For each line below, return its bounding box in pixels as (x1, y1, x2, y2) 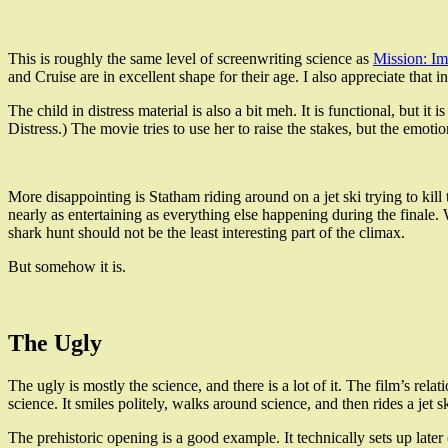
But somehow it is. (8, 257, 126, 275)
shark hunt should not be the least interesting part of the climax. (8, 223, 405, 241)
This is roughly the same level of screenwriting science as (8, 49, 373, 67)
